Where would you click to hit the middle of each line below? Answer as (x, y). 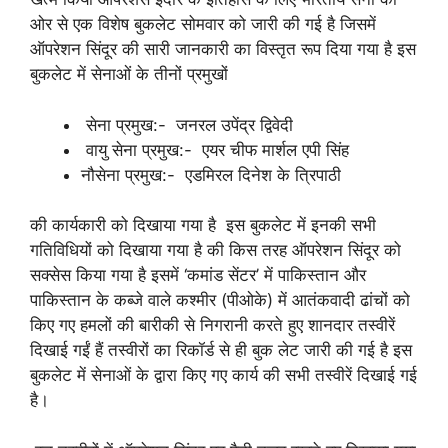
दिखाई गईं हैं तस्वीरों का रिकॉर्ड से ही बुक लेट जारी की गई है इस (221, 350)
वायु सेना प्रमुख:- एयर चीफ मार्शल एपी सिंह (220, 149)
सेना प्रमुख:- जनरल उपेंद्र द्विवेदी (187, 124)
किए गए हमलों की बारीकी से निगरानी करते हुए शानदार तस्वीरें (212, 325)
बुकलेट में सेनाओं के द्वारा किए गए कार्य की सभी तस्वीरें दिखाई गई (223, 375)
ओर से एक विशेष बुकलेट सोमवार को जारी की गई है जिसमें (203, 24)
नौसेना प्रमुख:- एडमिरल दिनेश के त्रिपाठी (213, 174)
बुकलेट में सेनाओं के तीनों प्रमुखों (131, 74)
